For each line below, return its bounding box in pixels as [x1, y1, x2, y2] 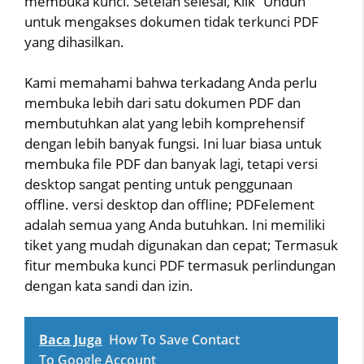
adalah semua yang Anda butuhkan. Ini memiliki [24, 215, 325, 235]
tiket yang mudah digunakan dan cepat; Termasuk [24, 236, 338, 255]
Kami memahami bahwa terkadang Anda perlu [24, 73, 317, 93]
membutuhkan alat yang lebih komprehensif [24, 114, 305, 133]
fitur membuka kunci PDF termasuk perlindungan [24, 256, 336, 275]
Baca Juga [39, 330, 102, 349]
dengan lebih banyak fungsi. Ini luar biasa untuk [24, 134, 322, 154]
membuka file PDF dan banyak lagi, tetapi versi [24, 154, 318, 174]
